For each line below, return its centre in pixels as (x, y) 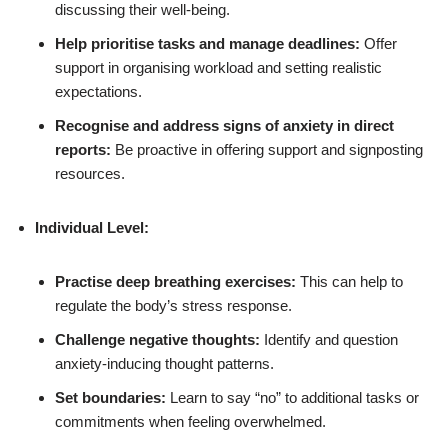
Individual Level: (92, 227)
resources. (90, 173)
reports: (83, 149)
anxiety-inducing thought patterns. (164, 363)
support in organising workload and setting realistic (218, 67)
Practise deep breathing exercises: (175, 281)
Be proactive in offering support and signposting (267, 149)
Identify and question (329, 339)
